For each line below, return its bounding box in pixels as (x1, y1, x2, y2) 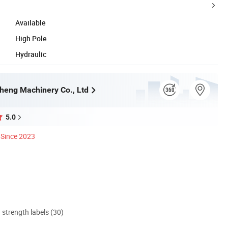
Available (15, 17, 46, 27)
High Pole (15, 33, 47, 43)
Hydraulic (15, 49, 46, 59)
